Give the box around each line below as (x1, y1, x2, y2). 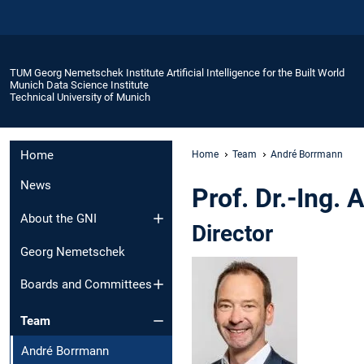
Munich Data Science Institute (10, 78, 149, 91)
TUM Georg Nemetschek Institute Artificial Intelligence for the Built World (10, 66, 344, 79)
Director (192, 219, 273, 247)
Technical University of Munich (10, 90, 150, 103)
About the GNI (20, 210, 97, 226)
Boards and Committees (20, 277, 152, 292)
